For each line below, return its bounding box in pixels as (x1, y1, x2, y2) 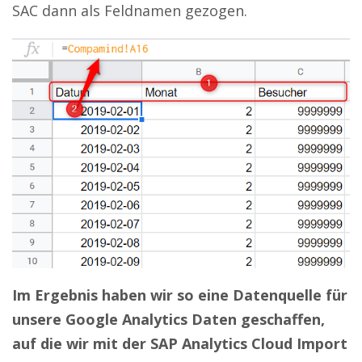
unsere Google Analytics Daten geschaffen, (12, 309, 325, 330)
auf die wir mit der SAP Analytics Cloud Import (12, 334, 347, 354)
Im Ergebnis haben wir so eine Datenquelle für (12, 285, 347, 305)
